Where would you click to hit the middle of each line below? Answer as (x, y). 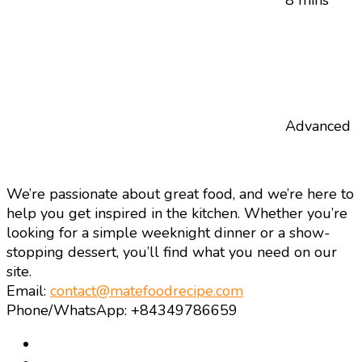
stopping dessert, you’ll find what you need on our (172, 252)
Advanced (318, 126)
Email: (28, 290)
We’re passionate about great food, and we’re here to (180, 194)
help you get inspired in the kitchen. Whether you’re (177, 213)
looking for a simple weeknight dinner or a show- (168, 232)
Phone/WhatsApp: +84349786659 (122, 310)
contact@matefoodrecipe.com (147, 290)
